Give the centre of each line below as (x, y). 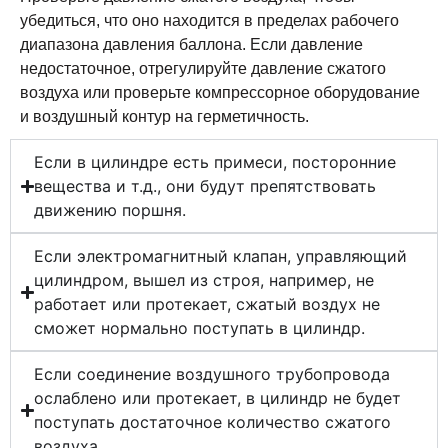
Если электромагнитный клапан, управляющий (221, 256)
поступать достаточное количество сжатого (213, 422)
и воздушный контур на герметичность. (164, 117)
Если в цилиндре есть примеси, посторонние (215, 162)
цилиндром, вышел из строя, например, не (204, 280)
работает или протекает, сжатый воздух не (207, 304)
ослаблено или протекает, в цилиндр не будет (218, 398)
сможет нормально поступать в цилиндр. (200, 328)
